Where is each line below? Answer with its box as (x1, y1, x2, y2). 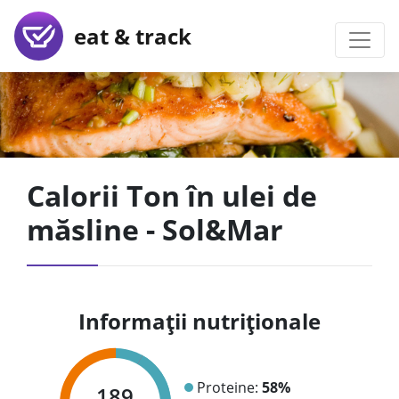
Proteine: (196, 377, 262, 397)
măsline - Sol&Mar (27, 210, 283, 248)
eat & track (63, 20, 191, 51)
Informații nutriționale (78, 306, 321, 336)
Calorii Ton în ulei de (27, 176, 317, 215)
